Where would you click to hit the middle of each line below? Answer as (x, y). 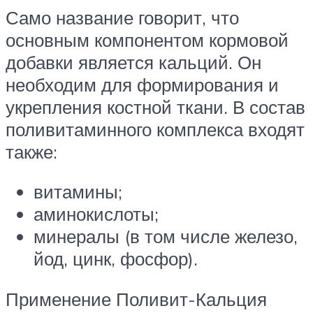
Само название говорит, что (122, 17)
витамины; (78, 192)
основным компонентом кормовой (147, 39)
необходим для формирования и (142, 84)
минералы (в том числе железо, (166, 236)
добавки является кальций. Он (133, 62)
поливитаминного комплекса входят (155, 129)
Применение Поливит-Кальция (136, 299)
